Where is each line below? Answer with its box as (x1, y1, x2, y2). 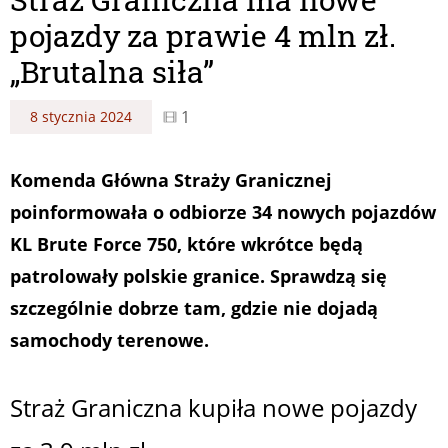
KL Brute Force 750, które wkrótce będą (10, 231, 363, 256)
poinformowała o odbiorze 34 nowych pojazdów (10, 199, 436, 224)
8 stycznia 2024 (30, 106, 132, 126)
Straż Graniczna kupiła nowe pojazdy (10, 390, 417, 424)
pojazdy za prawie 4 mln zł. (10, 15, 396, 55)
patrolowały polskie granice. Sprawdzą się (10, 263, 387, 288)
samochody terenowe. (10, 327, 209, 352)
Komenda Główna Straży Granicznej (10, 167, 332, 192)
